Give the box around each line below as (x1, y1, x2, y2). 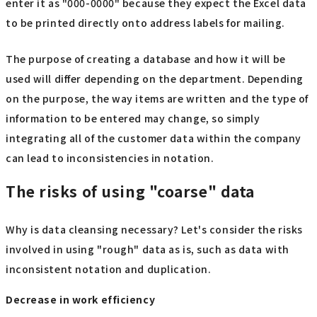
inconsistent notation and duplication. (6, 261, 212, 276)
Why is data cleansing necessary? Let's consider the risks (6, 221, 303, 236)
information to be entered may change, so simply (6, 110, 260, 125)
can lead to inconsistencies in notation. (6, 150, 214, 165)
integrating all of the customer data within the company (6, 130, 301, 145)
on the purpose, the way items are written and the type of (6, 91, 309, 105)
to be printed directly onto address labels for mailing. (6, 16, 285, 30)
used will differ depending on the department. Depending (6, 71, 304, 86)
